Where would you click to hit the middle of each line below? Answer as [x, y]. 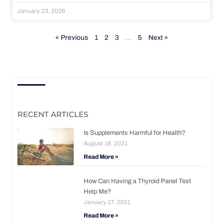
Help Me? [98, 191]
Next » [158, 37]
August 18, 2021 [106, 143]
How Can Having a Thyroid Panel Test [138, 181]
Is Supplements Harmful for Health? [135, 133]
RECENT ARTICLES [53, 114]
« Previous [71, 37]
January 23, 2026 [41, 11]
